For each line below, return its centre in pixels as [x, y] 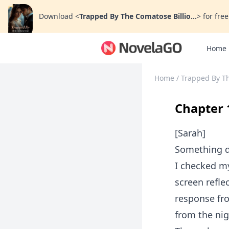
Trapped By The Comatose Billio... [138, 16]
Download [56, 16]
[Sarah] [190, 133]
